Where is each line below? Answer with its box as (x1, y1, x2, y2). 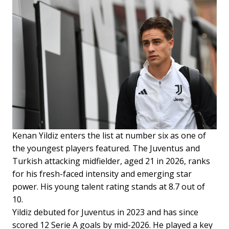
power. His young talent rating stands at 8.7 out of (12, 180, 205, 192)
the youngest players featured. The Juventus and (12, 142, 200, 154)
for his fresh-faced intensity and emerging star (12, 168, 192, 179)
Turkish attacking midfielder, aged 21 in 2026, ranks (12, 155, 210, 167)
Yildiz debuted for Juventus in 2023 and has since (12, 206, 198, 218)
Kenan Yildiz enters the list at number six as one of (12, 129, 206, 141)
